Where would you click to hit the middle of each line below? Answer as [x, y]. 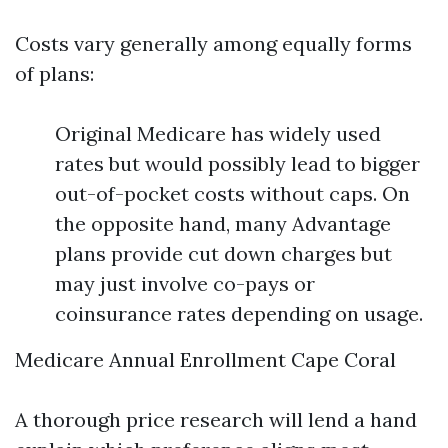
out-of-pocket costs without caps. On [232, 193]
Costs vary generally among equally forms [213, 43]
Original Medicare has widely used [218, 133]
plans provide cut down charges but [223, 253]
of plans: [54, 73]
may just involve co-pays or [185, 283]
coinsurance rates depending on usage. [239, 313]
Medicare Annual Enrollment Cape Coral [205, 359]
